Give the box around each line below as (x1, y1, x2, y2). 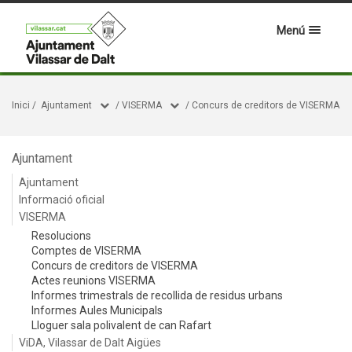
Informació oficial (19, 193, 104, 206)
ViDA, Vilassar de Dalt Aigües (19, 336, 161, 349)
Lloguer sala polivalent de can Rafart (31, 319, 211, 332)
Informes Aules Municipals (31, 304, 163, 317)
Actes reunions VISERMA (31, 274, 156, 287)
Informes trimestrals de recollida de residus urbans (31, 289, 283, 302)
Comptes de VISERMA (31, 244, 141, 257)
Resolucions (31, 229, 91, 242)
